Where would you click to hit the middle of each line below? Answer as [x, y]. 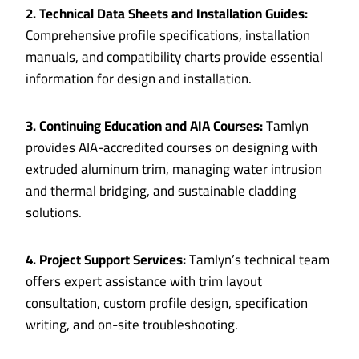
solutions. [54, 213]
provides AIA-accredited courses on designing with [171, 148]
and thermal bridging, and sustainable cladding [161, 191]
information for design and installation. [139, 79]
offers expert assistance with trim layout [144, 282]
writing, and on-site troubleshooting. [132, 325]
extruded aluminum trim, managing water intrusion [174, 169]
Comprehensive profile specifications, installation [168, 36]
